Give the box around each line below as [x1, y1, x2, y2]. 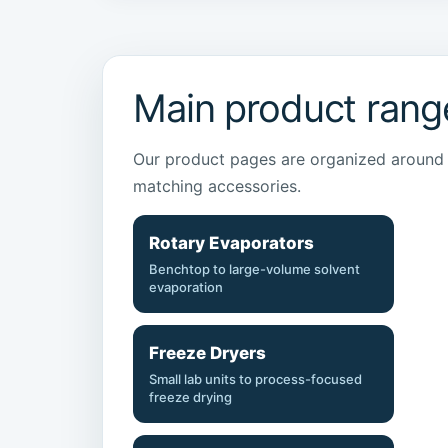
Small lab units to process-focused [149, 371, 362, 388]
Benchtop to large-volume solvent [149, 261, 360, 278]
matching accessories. [133, 176, 301, 197]
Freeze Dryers [149, 343, 266, 364]
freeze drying [149, 389, 232, 406]
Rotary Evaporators [149, 233, 314, 254]
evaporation [149, 279, 223, 296]
